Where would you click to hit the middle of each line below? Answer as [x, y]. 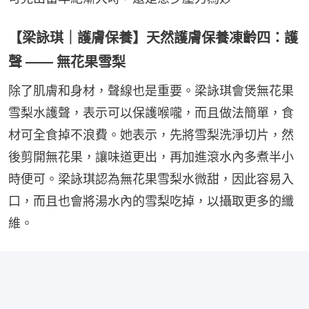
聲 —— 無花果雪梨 [67, 62]
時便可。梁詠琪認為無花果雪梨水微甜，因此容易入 [151, 179]
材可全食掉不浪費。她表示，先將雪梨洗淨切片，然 [151, 135]
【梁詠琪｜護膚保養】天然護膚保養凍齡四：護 [153, 38]
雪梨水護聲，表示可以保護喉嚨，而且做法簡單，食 [151, 113]
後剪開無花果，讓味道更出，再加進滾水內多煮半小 [151, 157]
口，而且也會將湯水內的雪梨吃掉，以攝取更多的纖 [151, 201]
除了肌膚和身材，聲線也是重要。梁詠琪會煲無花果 [151, 91]
